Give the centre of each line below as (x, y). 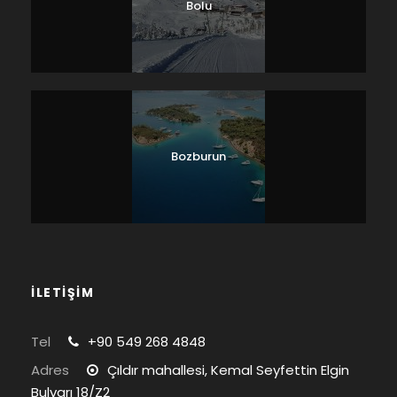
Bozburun (198, 156)
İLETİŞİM (62, 292)
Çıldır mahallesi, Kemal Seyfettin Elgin (228, 370)
